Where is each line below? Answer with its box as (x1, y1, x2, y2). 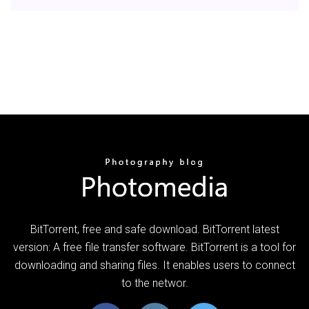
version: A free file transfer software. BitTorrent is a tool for (13, 240, 296, 254)
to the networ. (121, 276, 188, 290)
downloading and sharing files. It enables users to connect (14, 258, 295, 272)
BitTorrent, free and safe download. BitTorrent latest (30, 222, 279, 236)
